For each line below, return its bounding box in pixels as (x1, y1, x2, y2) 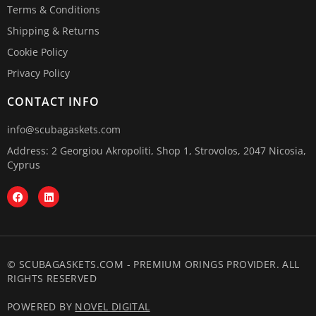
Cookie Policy (7, 45, 68, 59)
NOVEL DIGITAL (75, 300, 150, 314)
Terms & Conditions (7, 3, 100, 17)
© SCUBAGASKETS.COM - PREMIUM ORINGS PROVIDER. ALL (7, 257, 300, 272)
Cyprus (7, 158, 40, 172)
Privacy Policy (7, 66, 70, 80)
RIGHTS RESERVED (7, 272, 97, 286)
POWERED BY (7, 300, 75, 314)
